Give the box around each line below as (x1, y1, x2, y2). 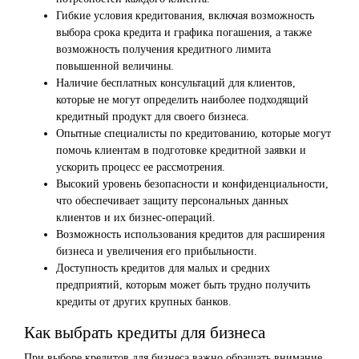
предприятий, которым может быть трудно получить (56, 279, 310, 292)
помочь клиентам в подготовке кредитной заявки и (56, 144, 306, 157)
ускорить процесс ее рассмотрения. (56, 161, 225, 174)
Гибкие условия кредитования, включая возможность (56, 10, 314, 22)
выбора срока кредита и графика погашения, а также (56, 26, 312, 39)
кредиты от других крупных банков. (56, 296, 232, 309)
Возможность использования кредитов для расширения (56, 228, 325, 241)
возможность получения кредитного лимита (56, 43, 271, 56)
